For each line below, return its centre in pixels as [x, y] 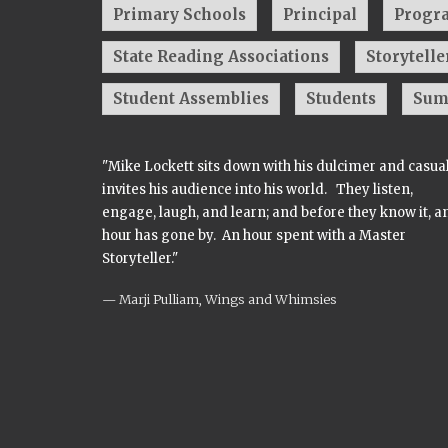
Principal [320, 14]
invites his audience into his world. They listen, [257, 189]
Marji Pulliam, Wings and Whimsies [228, 299]
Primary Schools [179, 14]
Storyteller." [140, 258]
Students [341, 98]
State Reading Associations [221, 56]
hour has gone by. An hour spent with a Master [254, 235]
